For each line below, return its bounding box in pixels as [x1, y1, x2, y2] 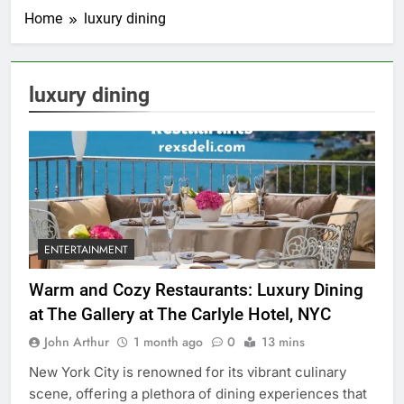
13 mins [262, 333, 305, 352]
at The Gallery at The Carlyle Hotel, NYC [29, 304, 331, 326]
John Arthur [44, 333, 109, 352]
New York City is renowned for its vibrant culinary [29, 363, 346, 381]
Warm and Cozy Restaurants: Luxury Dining [29, 280, 363, 301]
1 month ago [133, 333, 203, 352]
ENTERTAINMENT [44, 242, 128, 259]
